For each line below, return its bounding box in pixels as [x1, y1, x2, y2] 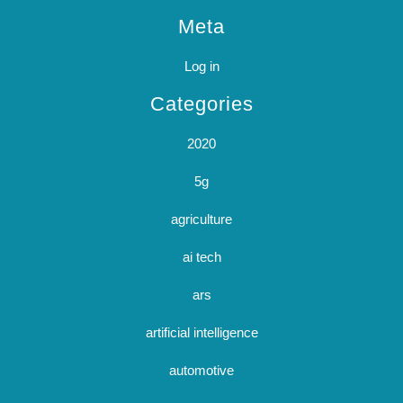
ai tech [182, 249, 221, 264]
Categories [149, 93, 254, 115]
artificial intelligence [145, 325, 258, 340]
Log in [184, 58, 219, 74]
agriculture [171, 211, 232, 227]
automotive [169, 363, 234, 378]
